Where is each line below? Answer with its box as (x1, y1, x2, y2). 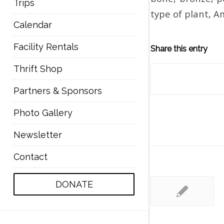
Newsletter (13, 129, 62, 140)
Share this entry (150, 43, 207, 53)
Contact (13, 151, 47, 162)
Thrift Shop (13, 63, 62, 74)
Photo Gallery (13, 107, 72, 118)
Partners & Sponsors (13, 85, 102, 96)
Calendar (13, 19, 52, 30)
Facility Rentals (13, 41, 78, 52)
